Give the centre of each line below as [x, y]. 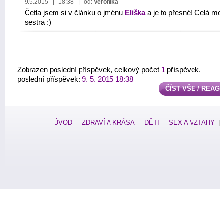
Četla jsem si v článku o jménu [75, 13]
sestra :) [38, 22]
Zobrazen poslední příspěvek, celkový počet [89, 70]
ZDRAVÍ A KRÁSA [108, 123]
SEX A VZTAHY [192, 123]
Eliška [135, 13]
